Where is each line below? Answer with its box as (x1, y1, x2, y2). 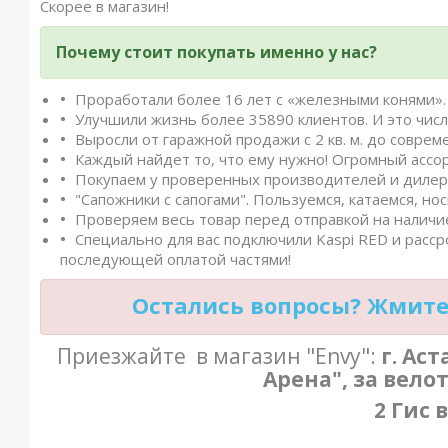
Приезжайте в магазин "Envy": (56, 342, 381, 370)
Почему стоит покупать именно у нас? (56, 41, 377, 63)
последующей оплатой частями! (60, 249, 291, 269)
